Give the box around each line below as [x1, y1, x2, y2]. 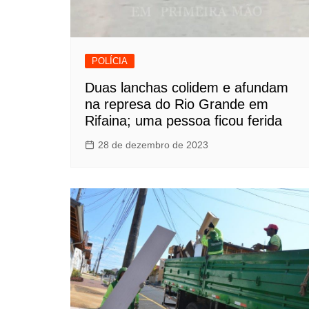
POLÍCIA [92, 55, 128, 66]
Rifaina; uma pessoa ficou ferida [85, 112, 282, 128]
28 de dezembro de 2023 [98, 139, 208, 150]
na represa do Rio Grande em [85, 96, 268, 112]
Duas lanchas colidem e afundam [85, 79, 288, 95]
